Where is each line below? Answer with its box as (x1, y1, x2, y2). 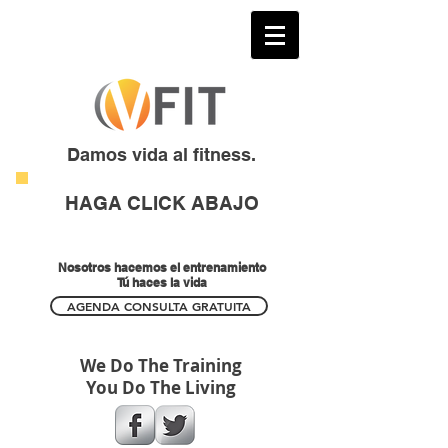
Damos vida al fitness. (66, 144, 256, 165)
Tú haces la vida (117, 275, 207, 290)
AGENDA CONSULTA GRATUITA (67, 298, 251, 314)
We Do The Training (80, 354, 242, 377)
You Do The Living (86, 376, 236, 399)
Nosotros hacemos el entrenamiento (58, 260, 266, 275)
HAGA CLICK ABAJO (65, 192, 259, 214)
